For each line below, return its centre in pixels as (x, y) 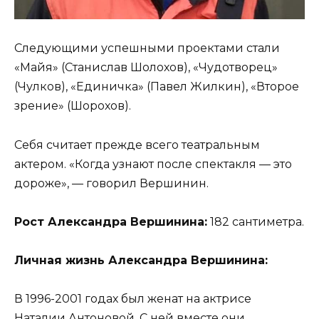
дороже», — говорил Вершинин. (111, 183)
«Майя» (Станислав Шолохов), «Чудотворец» (146, 68)
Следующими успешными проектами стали (147, 48)
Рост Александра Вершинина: (111, 221)
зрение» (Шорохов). (73, 106)
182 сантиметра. (256, 221)
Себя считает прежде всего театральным (137, 145)
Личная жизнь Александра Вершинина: (141, 260)
